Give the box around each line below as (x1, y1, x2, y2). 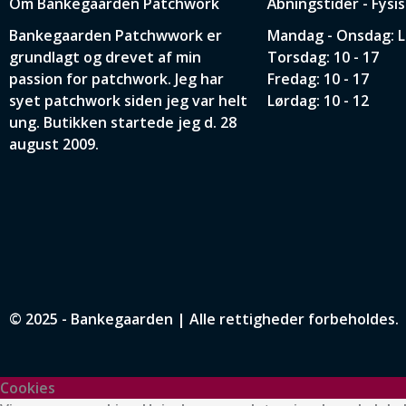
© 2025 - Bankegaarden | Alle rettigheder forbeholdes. (9, 309, 399, 330)
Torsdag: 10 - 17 (267, 46, 379, 67)
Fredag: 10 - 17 (267, 68, 369, 89)
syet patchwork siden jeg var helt (9, 90, 247, 111)
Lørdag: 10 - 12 (267, 90, 369, 111)
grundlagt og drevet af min (9, 46, 201, 67)
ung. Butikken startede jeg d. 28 (9, 111, 237, 132)
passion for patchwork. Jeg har (9, 68, 224, 89)
